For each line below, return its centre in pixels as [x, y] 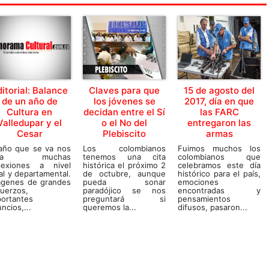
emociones [198, 182]
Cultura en [29, 112]
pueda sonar [124, 182]
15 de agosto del [219, 90]
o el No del [124, 122]
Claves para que [124, 90]
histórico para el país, [219, 173]
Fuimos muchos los [219, 148]
